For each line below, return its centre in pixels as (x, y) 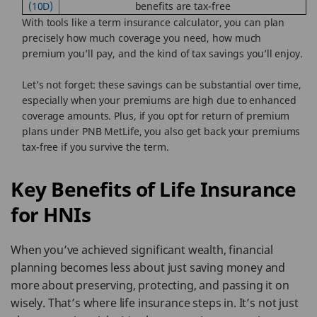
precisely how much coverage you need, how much (142, 38)
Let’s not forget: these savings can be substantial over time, (162, 85)
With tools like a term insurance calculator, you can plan (154, 22)
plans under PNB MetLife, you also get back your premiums (161, 131)
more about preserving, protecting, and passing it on (150, 285)
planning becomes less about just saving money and (148, 267)
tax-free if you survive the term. (96, 147)
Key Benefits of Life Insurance (153, 189)
